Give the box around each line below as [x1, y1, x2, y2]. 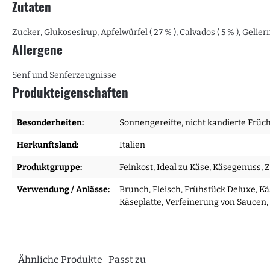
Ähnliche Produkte [18, 254, 102, 266]
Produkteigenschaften [12, 83, 128, 102]
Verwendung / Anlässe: [17, 184, 110, 195]
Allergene [12, 40, 63, 59]
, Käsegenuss [209, 162, 261, 173]
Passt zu [108, 254, 146, 266]
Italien [119, 140, 145, 151]
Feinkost [119, 162, 153, 173]
